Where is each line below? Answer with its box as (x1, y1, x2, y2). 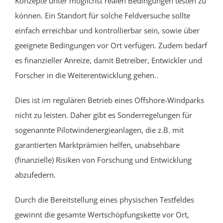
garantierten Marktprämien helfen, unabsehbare (15, 139, 180, 150)
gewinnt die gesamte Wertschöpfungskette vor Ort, (15, 209, 189, 220)
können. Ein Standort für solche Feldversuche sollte (15, 10, 190, 20)
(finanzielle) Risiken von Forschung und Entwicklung (15, 154, 192, 165)
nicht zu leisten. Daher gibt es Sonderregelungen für (15, 110, 192, 120)
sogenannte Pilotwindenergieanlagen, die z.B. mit (15, 124, 184, 135)
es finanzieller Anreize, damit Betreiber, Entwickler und (15, 55, 202, 65)
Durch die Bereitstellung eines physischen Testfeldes (15, 194, 194, 205)
